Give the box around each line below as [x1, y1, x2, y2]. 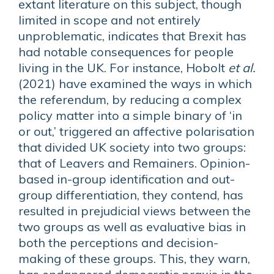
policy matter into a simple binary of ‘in [18, 108, 242, 123]
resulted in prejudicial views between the [18, 203, 251, 218]
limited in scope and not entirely [18, 12, 201, 28]
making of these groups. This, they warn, [18, 251, 250, 266]
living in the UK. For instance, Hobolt [18, 60, 228, 75]
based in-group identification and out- [18, 171, 235, 187]
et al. [228, 60, 256, 75]
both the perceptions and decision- [18, 235, 218, 250]
